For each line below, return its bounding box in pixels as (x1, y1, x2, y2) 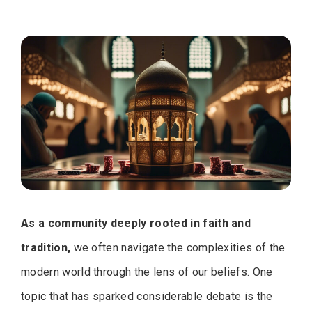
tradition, (21, 241, 71, 255)
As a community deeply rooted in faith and (21, 217, 251, 231)
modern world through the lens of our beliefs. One (21, 265, 273, 279)
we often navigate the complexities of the (70, 241, 286, 255)
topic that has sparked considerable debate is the (21, 290, 273, 304)
